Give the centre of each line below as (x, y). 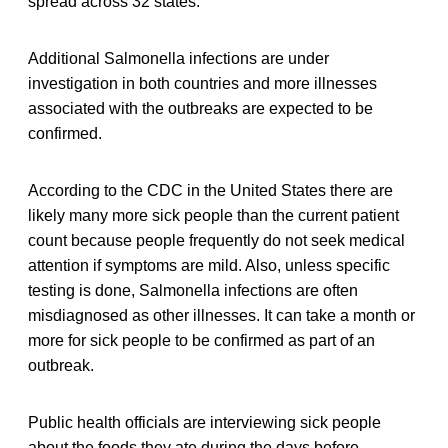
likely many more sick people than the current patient (213, 215)
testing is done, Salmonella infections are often (193, 290)
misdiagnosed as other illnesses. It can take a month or (221, 315)
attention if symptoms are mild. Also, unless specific (209, 265)
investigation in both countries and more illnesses (202, 83)
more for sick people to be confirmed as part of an (201, 340)
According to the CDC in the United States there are (210, 190)
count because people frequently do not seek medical (216, 240)
